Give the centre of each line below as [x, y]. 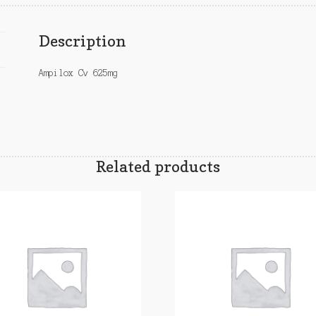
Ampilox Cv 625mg [79, 73]
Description [83, 40]
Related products [158, 166]
